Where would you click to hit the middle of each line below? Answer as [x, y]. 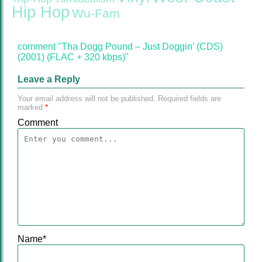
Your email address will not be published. [87, 99]
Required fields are [188, 99]
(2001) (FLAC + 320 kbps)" [73, 57]
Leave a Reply [49, 79]
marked [31, 107]
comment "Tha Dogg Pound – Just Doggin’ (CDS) [120, 46]
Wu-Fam [96, 13]
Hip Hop [41, 12]
